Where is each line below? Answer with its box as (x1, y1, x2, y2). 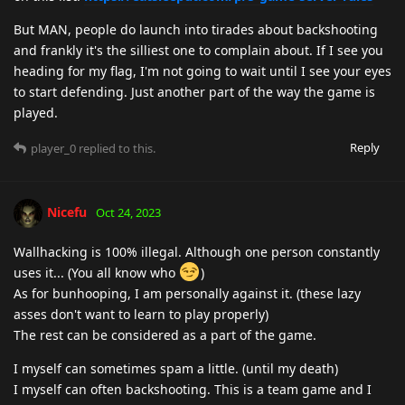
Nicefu (47, 202, 87, 221)
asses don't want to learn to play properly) (14, 305, 268, 323)
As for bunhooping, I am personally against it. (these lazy (14, 284, 361, 302)
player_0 (31, 139, 76, 156)
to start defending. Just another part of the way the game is (14, 82, 375, 100)
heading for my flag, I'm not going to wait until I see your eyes (14, 61, 391, 80)
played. (14, 103, 58, 121)
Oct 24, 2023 (96, 203, 161, 221)
